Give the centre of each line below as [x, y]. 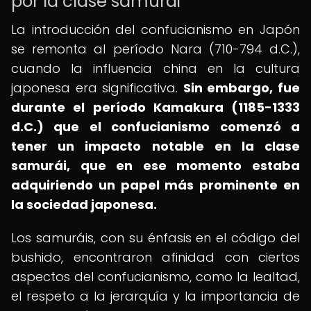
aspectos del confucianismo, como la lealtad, [155, 277]
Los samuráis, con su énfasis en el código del [155, 238]
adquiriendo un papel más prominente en [155, 185]
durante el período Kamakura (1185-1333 [155, 107]
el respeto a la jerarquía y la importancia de [155, 296]
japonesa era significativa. [97, 88]
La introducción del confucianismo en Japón [155, 30]
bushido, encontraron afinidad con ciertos [155, 257]
